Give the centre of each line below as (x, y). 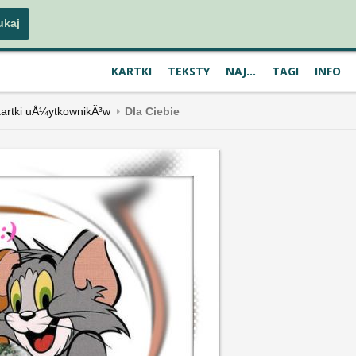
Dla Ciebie (152, 111)
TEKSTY (189, 71)
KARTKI (132, 71)
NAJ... (241, 71)
